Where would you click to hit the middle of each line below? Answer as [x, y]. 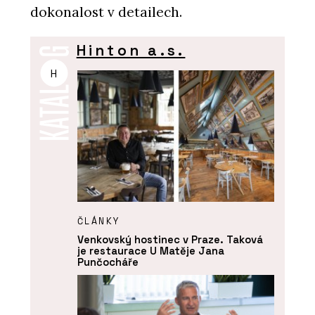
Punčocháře [108, 262]
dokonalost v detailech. [106, 12]
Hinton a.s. [131, 51]
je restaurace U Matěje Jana [150, 251]
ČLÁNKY [98, 221]
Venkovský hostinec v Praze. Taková [170, 240]
